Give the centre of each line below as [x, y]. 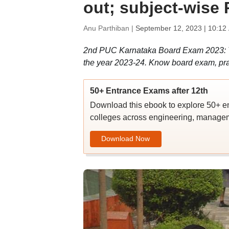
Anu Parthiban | [109, 28]
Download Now [125, 138]
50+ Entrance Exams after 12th [149, 91]
